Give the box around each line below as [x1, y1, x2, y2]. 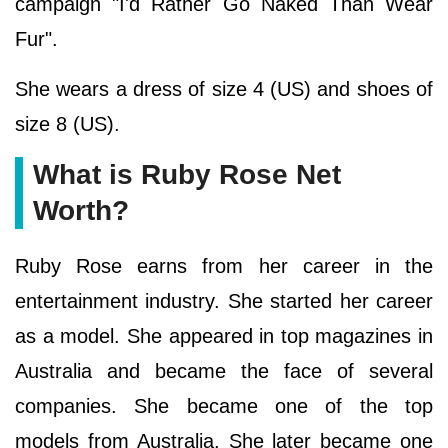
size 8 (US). [15, 113, 120, 136]
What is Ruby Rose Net [33, 159, 341, 191]
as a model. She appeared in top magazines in [15, 325, 433, 348]
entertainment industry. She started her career [15, 290, 433, 313]
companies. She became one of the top [15, 395, 433, 418]
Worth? [33, 195, 129, 227]
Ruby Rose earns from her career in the [15, 255, 433, 278]
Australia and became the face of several [15, 360, 433, 383]
